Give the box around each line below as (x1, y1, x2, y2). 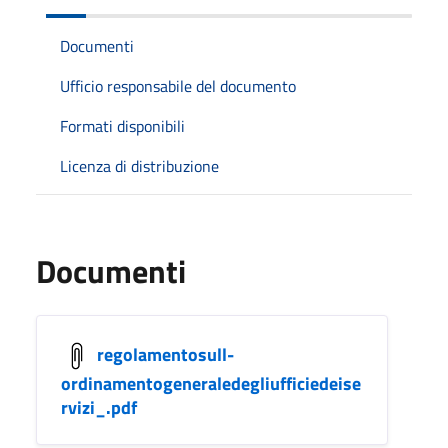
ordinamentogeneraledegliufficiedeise (61, 369, 361, 397)
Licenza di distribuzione (60, 153, 219, 178)
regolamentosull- (97, 340, 234, 368)
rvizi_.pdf (61, 393, 137, 421)
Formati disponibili (60, 113, 185, 138)
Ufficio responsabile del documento (60, 73, 296, 98)
